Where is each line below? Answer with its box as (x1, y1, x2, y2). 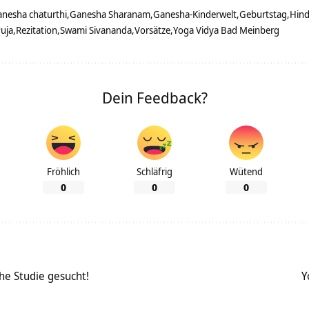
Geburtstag (239, 8, 287, 21)
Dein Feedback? (101, 87, 208, 108)
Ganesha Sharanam (70, 8, 150, 21)
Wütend (229, 165, 263, 179)
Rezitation (16, 23, 57, 37)
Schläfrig (137, 165, 172, 179)
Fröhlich (46, 165, 80, 179)
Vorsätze (134, 23, 170, 37)
